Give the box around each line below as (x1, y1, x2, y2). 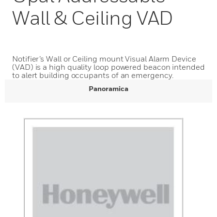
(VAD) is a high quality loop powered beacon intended (12, 62, 205, 72)
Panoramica (89, 84, 128, 93)
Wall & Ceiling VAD (12, 6, 173, 29)
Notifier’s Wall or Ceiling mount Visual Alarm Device (12, 54, 196, 63)
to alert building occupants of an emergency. (12, 70, 173, 80)
